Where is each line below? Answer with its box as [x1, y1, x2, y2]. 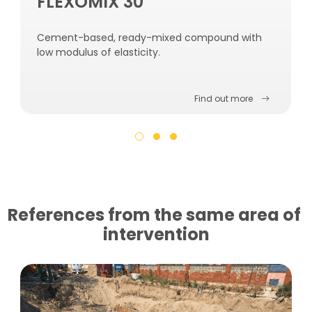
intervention [102, 222, 210, 246]
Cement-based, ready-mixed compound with [37, 30, 262, 45]
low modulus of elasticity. [37, 45, 160, 59]
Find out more [194, 93, 253, 105]
